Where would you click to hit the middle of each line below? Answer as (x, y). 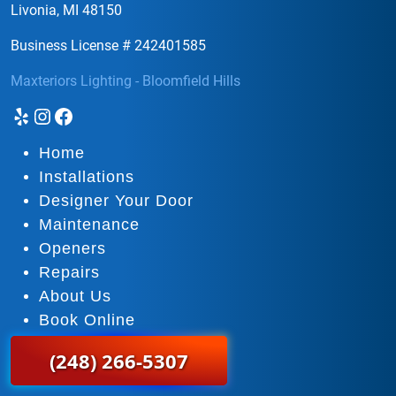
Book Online (87, 320)
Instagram (79, 115)
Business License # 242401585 (108, 46)
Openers (72, 249)
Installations (87, 177)
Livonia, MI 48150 (66, 11)
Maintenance (89, 225)
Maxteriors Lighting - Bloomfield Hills (126, 81)
